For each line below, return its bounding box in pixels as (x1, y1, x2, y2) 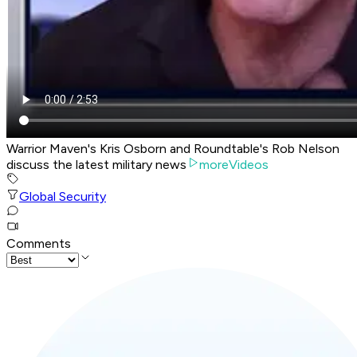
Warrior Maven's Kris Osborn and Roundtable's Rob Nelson (6, 141, 339, 157)
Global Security (19, 189, 106, 205)
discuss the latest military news (6, 157, 186, 173)
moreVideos (199, 157, 269, 173)
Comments (6, 236, 71, 252)
